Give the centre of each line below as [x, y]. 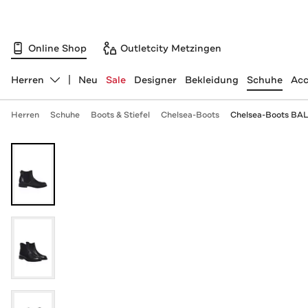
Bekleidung [211, 80]
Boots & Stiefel [120, 115]
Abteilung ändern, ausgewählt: [83, 86]
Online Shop [57, 48]
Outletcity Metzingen [171, 48]
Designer [155, 80]
